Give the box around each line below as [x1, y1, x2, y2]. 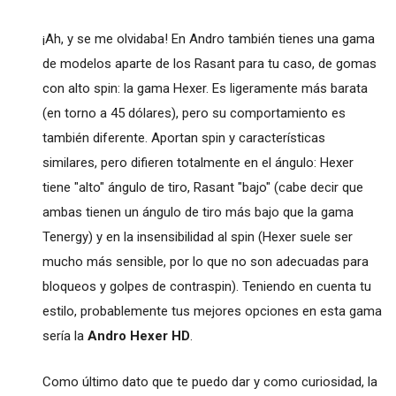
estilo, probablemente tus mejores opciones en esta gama [42, 302, 382, 319]
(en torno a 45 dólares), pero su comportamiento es [42, 104, 346, 121]
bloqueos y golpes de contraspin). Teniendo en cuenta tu [42, 278, 371, 294]
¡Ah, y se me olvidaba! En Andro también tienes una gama [42, 30, 375, 47]
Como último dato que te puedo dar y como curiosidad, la [42, 373, 377, 390]
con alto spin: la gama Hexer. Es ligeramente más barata [42, 80, 368, 96]
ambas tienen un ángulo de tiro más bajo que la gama [42, 203, 354, 220]
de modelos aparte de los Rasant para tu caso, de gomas [42, 55, 377, 72]
